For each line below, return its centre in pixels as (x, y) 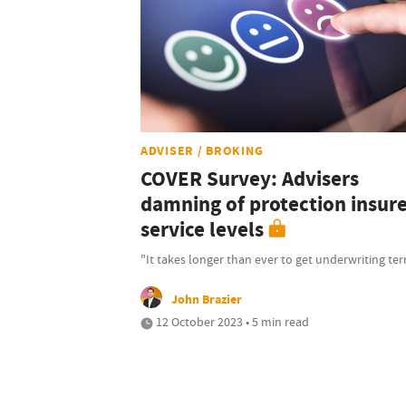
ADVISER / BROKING (202, 151)
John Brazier (207, 300)
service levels (202, 230)
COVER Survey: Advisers (250, 179)
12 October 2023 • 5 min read (231, 322)
